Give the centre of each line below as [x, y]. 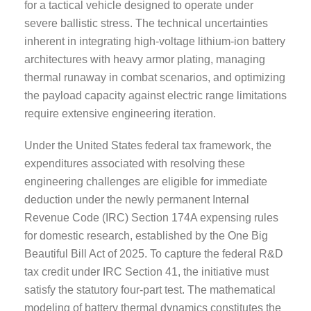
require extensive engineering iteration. [120, 113]
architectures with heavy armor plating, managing [145, 59]
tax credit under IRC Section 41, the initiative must [146, 271]
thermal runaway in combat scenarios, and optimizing [155, 77]
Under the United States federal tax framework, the [148, 145]
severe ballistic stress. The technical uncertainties [146, 23]
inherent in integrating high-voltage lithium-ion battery [155, 41]
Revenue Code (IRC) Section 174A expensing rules [151, 217]
